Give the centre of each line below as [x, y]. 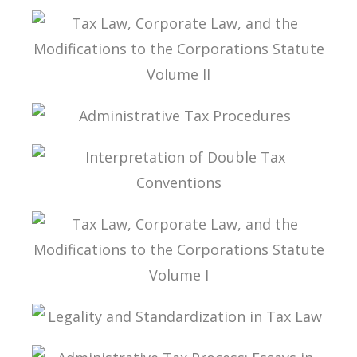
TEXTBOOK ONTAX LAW [112, 16]
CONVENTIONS [88, 227]
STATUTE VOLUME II [101, 129]
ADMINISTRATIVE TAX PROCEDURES [143, 149]
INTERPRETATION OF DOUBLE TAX [139, 216]
